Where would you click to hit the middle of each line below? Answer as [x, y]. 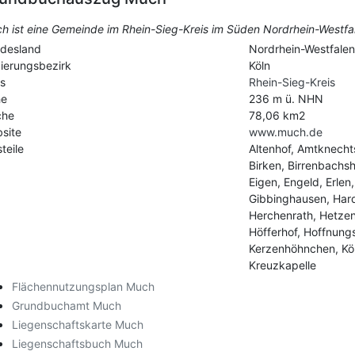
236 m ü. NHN [286, 99]
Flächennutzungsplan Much [83, 287]
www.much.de [285, 132]
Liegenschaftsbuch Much [77, 344]
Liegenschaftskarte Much [78, 325]
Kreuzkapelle [282, 265]
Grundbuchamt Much [67, 306]
